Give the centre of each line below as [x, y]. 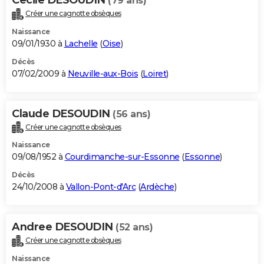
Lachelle [81, 43]
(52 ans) [134, 227]
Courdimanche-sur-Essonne [122, 157]
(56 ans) [131, 114]
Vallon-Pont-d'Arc [100, 187]
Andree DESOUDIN [64, 227]
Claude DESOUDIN [62, 113]
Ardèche [157, 187]
